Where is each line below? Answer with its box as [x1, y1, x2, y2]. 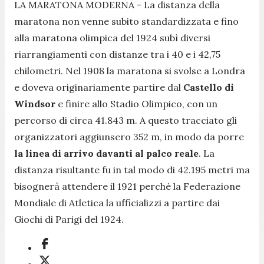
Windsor [14, 97, 55, 110]
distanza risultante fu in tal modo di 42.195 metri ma [14, 163, 250, 176]
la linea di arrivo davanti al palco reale [14, 147, 199, 159]
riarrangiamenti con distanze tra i [14, 48, 171, 60]
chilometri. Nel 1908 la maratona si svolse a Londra [14, 64, 245, 77]
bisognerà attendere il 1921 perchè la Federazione [14, 180, 240, 192]
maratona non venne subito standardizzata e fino [14, 15, 239, 27]
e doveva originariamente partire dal [14, 81, 183, 93]
